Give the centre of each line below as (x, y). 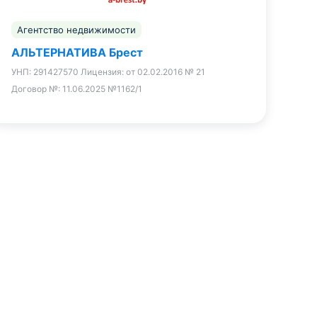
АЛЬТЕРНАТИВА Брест (77, 53)
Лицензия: (103, 72)
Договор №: (37, 89)
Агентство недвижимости (76, 30)
